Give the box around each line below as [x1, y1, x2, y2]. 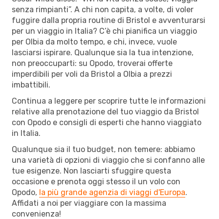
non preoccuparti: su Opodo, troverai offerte [12, 58, 173, 68]
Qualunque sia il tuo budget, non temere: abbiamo [12, 144, 195, 154]
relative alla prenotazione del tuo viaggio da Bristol [12, 107, 199, 116]
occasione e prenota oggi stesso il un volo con [12, 176, 180, 186]
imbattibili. [12, 80, 50, 89]
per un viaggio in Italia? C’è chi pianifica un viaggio [12, 26, 197, 36]
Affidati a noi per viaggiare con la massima [12, 198, 166, 208]
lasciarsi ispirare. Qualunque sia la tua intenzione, [12, 47, 194, 57]
